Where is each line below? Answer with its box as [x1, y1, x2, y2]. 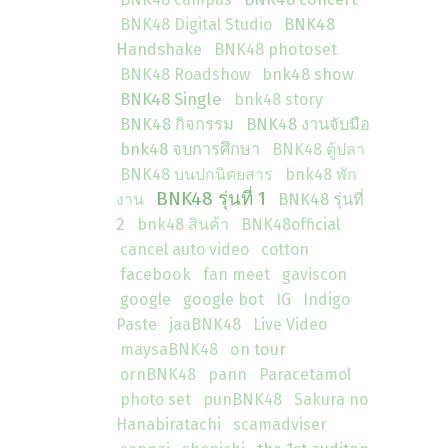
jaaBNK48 [169, 315, 241, 334]
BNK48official [241, 215, 340, 234]
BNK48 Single [120, 89, 222, 109]
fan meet [203, 265, 270, 284]
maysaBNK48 [120, 340, 218, 359]
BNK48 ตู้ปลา [272, 140, 365, 159]
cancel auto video [120, 240, 249, 259]
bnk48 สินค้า [137, 215, 229, 234]
